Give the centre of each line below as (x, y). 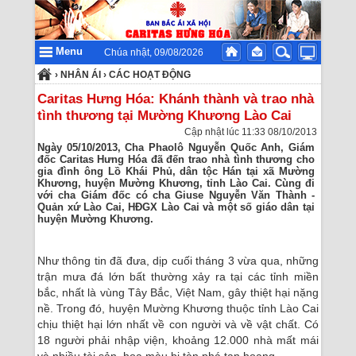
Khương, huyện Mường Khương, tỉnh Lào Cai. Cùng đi (176, 183)
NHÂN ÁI (81, 75)
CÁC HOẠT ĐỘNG (150, 75)
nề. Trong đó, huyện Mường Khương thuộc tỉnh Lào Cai (178, 308)
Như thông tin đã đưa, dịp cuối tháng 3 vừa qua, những (178, 261)
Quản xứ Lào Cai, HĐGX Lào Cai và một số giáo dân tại (176, 207)
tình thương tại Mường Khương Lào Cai (164, 115)
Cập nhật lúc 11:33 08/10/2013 (251, 132)
